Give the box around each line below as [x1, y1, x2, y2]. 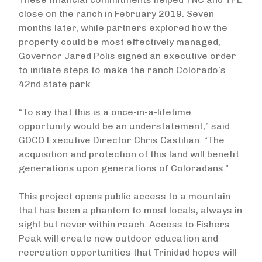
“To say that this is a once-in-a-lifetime [19, 106, 191, 118]
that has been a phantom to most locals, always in [19, 205, 242, 216]
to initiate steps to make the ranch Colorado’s [19, 64, 226, 75]
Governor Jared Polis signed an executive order [19, 50, 236, 61]
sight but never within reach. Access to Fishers [19, 219, 230, 230]
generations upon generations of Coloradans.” [19, 163, 229, 174]
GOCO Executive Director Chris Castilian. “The [19, 135, 225, 146]
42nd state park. [19, 78, 93, 89]
